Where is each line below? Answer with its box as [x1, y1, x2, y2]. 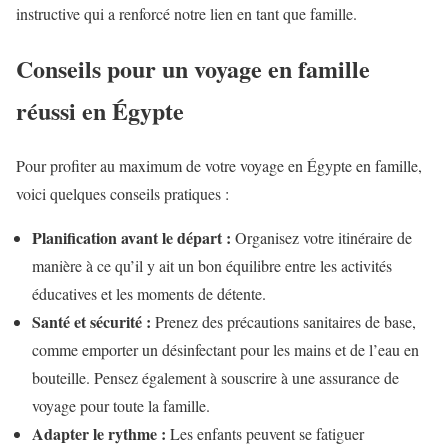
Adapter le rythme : [32, 421, 166, 445]
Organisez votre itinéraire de [231, 226, 412, 248]
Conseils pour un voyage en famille [16, 50, 370, 86]
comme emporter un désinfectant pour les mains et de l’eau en [32, 338, 419, 360]
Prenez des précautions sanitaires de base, [151, 310, 416, 332]
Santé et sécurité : [32, 309, 151, 333]
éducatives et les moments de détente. [32, 282, 266, 304]
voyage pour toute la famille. [32, 394, 210, 416]
